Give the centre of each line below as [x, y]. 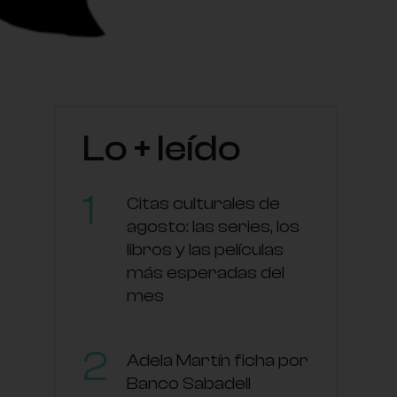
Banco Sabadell [188, 383]
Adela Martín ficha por [217, 360]
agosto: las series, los [213, 226]
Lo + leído [161, 148]
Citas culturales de [203, 203]
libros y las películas [205, 249]
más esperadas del [205, 272]
